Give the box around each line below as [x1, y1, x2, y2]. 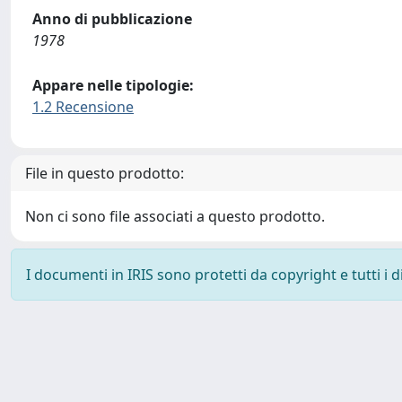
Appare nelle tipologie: [32, 75, 194, 95]
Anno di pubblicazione [32, 9, 192, 29]
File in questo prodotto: [25, 163, 184, 183]
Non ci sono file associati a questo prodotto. [25, 206, 325, 226]
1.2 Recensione [32, 97, 134, 117]
